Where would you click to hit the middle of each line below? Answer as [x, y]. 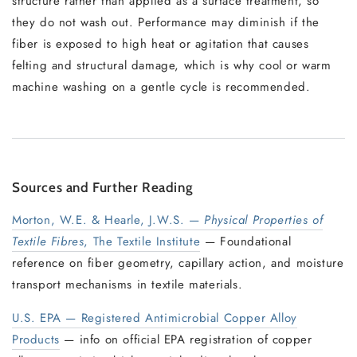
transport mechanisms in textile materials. [127, 284]
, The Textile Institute [142, 241]
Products [36, 339]
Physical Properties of [264, 220]
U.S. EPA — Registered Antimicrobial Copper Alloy [155, 318]
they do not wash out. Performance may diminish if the [166, 22]
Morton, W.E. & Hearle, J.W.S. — [108, 220]
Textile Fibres [48, 241]
